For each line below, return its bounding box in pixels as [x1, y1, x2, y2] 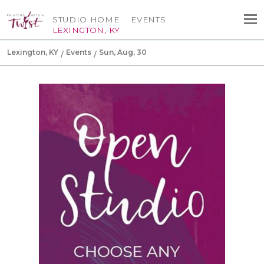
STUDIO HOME [52, 15, 120, 25]
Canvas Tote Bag [95, 103, 169, 115]
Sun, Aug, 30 [99, 47, 147, 57]
